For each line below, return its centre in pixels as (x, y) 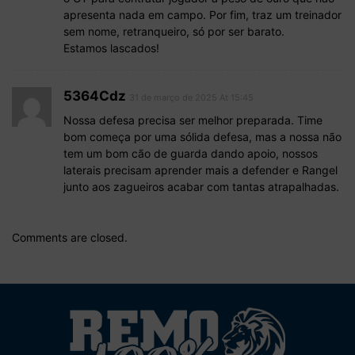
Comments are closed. (70, 238)
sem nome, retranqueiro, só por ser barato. (174, 32)
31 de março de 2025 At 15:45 (191, 98)
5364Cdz (95, 96)
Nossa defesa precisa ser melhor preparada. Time (193, 120)
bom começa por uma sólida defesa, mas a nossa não (202, 137)
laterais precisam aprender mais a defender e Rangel (200, 170)
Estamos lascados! (111, 48)
